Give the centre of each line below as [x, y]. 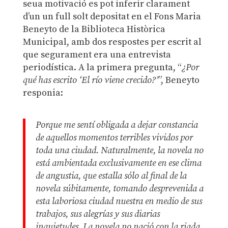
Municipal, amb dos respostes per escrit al [112, 42]
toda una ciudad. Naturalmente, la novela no [119, 151]
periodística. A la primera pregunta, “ [102, 68]
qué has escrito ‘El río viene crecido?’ [90, 80]
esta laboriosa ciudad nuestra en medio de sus [119, 202]
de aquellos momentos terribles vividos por [114, 138]
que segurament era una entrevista [97, 55]
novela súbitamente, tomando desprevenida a [119, 189]
